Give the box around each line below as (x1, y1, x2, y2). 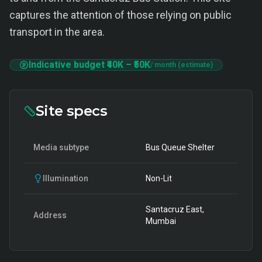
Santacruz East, (146, 205, 204, 214)
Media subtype (33, 143, 89, 152)
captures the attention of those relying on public (9, 9, 232, 21)
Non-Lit (146, 174, 172, 183)
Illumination (43, 174, 88, 183)
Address (33, 211, 67, 220)
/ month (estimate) (150, 61, 213, 69)
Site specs (36, 102, 107, 119)
